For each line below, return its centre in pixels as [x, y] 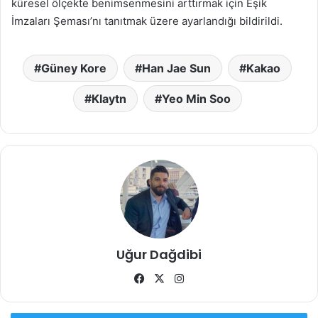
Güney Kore [74, 68]
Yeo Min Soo [196, 99]
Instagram [212, 278]
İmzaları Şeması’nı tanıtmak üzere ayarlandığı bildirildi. [147, 21]
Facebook [171, 278]
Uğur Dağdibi [159, 255]
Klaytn [109, 99]
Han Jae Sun [176, 68]
